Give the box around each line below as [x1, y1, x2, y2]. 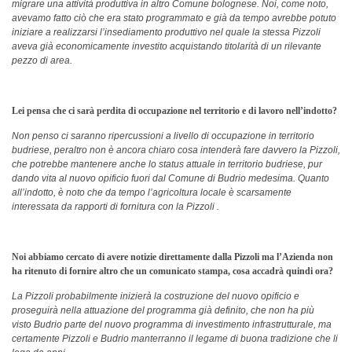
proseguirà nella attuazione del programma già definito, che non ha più [12, 305, 314, 316]
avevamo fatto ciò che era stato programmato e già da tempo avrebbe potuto [12, 13, 336, 24]
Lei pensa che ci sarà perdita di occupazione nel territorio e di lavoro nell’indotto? [12, 105, 337, 116]
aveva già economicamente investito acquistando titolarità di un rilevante [12, 41, 321, 52]
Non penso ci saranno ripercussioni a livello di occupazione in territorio [12, 130, 314, 141]
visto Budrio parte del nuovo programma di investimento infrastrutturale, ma [12, 319, 332, 330]
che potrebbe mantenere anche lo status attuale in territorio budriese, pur [12, 159, 322, 170]
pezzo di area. [12, 55, 72, 66]
